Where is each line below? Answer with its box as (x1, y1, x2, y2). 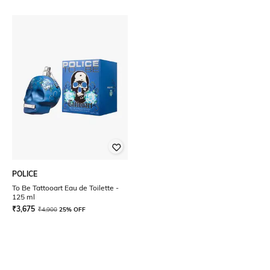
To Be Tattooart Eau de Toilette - (12, 183, 119, 192)
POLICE (12, 169, 37, 178)
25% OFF (59, 206, 86, 213)
